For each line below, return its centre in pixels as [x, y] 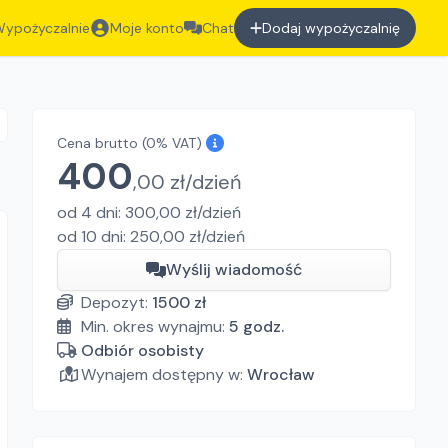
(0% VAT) [172, 143]
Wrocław [281, 374]
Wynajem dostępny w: [162, 374]
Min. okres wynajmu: [155, 326]
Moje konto [147, 28]
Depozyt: [116, 302]
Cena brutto [97, 143]
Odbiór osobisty [142, 350]
